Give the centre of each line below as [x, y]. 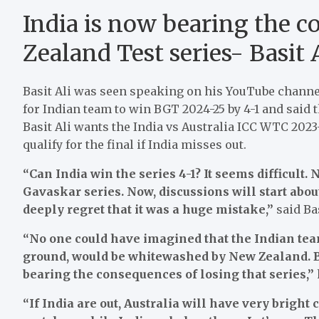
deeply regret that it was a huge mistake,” [150, 209]
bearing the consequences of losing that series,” [170, 274]
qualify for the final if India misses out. [135, 144]
